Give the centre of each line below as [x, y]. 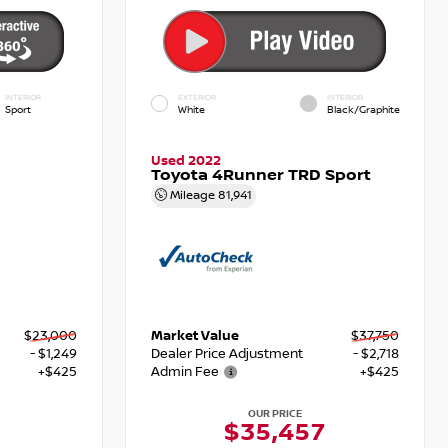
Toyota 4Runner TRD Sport [261, 176]
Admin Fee [185, 371]
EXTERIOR [197, 97]
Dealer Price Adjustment [227, 353]
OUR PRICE [275, 413]
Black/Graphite [364, 109]
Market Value [195, 335]
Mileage [193, 196]
